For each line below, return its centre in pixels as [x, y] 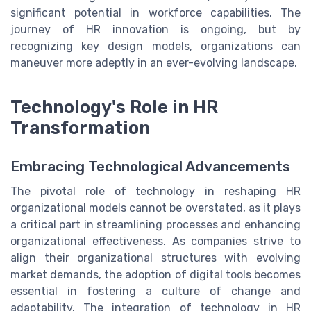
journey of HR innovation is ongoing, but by [155, 30]
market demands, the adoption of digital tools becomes [155, 275]
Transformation [80, 128]
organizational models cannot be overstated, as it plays [155, 208]
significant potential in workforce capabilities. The [155, 13]
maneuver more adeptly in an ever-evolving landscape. [154, 63]
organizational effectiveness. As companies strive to [155, 242]
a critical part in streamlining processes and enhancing [155, 225]
